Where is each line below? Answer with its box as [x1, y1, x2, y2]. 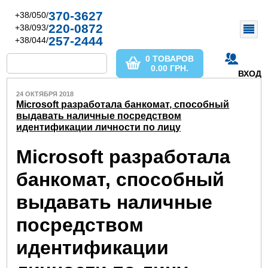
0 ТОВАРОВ [145, 54, 194, 63]
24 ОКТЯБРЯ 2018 [16, 90, 74, 98]
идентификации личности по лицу [16, 122, 181, 132]
